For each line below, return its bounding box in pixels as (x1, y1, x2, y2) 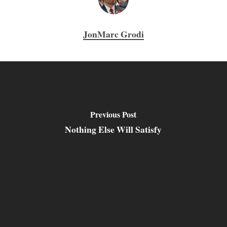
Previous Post (90, 108, 137, 120)
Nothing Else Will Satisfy (65, 122, 162, 136)
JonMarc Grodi (83, 27, 144, 41)
